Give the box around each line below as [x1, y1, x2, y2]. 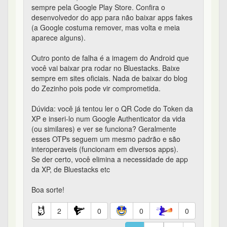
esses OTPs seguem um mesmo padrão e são [31, 134, 180, 144]
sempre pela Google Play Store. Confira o [31, 2, 165, 13]
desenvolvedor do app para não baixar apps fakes [31, 12, 193, 23]
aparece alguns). [31, 32, 86, 43]
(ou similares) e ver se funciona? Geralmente [31, 124, 176, 134]
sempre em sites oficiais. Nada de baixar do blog [31, 73, 187, 84]
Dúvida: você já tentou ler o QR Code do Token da [31, 103, 193, 114]
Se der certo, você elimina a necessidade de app [31, 154, 188, 165]
